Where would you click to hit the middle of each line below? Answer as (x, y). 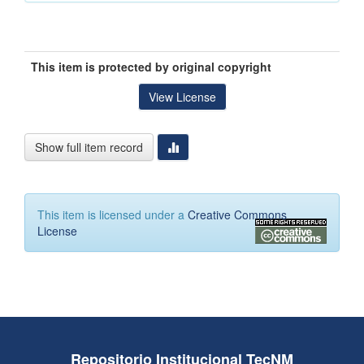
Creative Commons (237, 215)
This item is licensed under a (113, 215)
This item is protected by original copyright (151, 67)
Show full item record (89, 147)
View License (182, 97)
